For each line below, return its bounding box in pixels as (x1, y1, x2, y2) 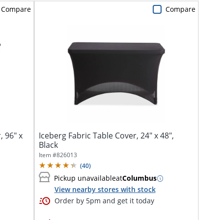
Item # (38, 150, 56, 159)
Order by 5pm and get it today (54, 196, 154, 205)
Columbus (122, 173, 157, 183)
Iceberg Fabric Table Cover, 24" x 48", (38, 130, 174, 141)
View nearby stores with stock (54, 184, 156, 194)
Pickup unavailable (54, 173, 116, 183)
